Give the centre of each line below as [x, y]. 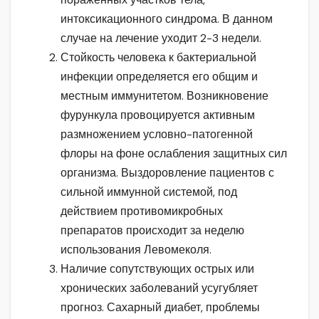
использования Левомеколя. [136, 250]
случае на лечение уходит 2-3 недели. [161, 38]
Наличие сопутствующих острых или [157, 269]
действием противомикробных [142, 211]
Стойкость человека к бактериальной [158, 58]
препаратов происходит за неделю [152, 231]
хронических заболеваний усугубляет [159, 288]
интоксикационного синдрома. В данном [167, 19]
